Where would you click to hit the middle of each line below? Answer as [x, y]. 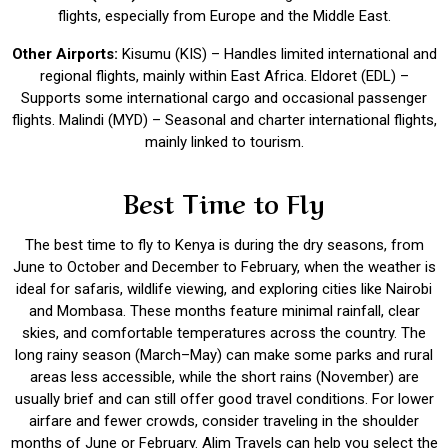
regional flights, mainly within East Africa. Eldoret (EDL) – [224, 76]
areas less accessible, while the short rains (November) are [224, 377]
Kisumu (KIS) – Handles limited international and [279, 54]
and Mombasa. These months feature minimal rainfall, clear [224, 311]
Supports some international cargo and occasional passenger [224, 98]
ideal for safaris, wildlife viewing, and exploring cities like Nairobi [224, 289]
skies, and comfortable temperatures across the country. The [224, 333]
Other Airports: [66, 54]
